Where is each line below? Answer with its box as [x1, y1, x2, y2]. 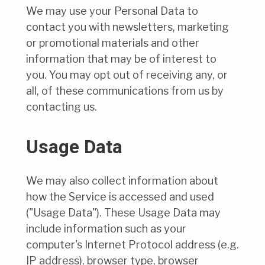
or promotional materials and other [26, 37, 199, 50]
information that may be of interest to [26, 53, 216, 66]
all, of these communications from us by [26, 85, 224, 98]
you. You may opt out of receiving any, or [26, 69, 228, 82]
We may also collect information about [26, 174, 218, 188]
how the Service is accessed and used [26, 190, 214, 203]
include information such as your [26, 222, 186, 235]
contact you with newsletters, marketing [26, 21, 229, 34]
